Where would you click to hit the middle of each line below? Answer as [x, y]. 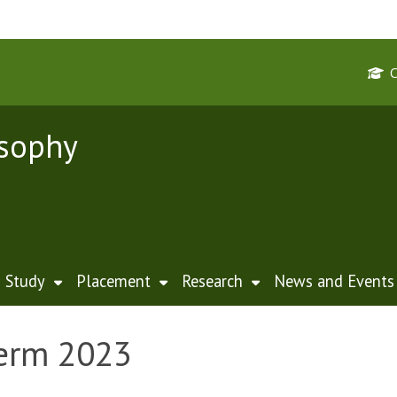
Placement [113, 281]
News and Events [334, 281]
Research [212, 281]
